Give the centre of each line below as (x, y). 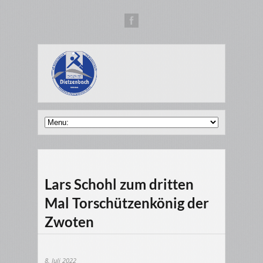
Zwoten (69, 222)
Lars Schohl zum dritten (119, 184)
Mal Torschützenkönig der (127, 203)
